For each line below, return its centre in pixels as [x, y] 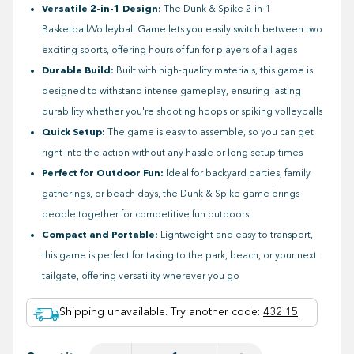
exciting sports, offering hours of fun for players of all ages [169, 50]
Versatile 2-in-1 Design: [102, 8]
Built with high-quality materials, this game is [213, 70]
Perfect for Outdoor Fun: [103, 173]
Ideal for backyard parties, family [237, 173]
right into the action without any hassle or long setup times [172, 153]
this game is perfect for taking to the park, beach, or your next [179, 255]
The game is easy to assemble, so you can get [209, 132]
